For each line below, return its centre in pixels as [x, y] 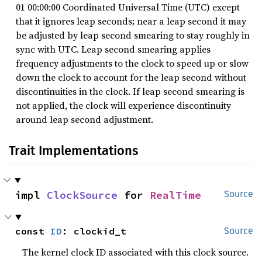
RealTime [175, 195]
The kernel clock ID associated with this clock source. [136, 252]
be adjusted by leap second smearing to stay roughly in [133, 35]
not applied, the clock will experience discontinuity [123, 105]
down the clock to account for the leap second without [131, 77]
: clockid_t [94, 231]
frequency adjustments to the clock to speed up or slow [132, 63]
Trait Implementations [73, 151]
